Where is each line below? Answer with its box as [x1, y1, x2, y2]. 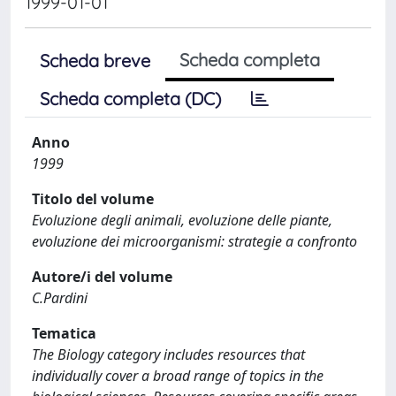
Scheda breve [40, 49, 150, 72]
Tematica [32, 324, 96, 343]
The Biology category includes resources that [32, 345, 305, 364]
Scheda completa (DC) [40, 88, 221, 110]
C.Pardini [32, 288, 88, 308]
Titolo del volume [32, 189, 154, 209]
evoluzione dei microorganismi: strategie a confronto [32, 232, 357, 251]
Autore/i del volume [32, 267, 172, 286]
